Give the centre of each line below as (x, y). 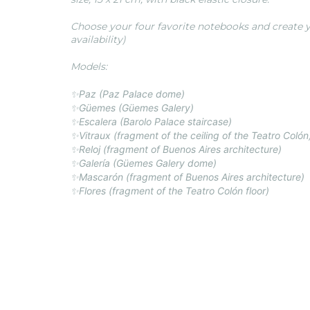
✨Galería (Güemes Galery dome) (144, 163)
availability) (98, 39)
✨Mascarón (98, 177)
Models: (89, 66)
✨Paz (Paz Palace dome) (128, 94)
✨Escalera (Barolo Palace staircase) (151, 121)
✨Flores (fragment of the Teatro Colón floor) (170, 191)
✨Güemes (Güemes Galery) (132, 108)
